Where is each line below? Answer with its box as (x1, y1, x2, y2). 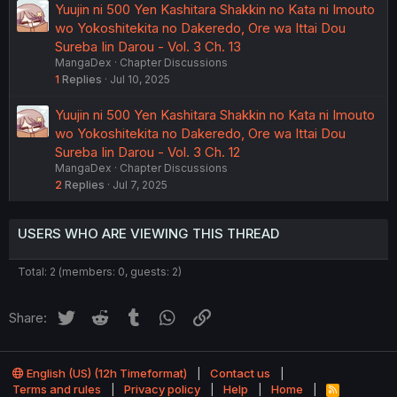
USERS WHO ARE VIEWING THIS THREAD (18, 225, 279, 243)
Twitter (76, 307, 120, 324)
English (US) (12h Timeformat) (24, 366, 187, 381)
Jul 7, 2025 (113, 178, 167, 192)
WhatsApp (178, 307, 243, 324)
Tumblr (144, 307, 187, 324)
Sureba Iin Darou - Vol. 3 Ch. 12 (55, 144, 240, 161)
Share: (9, 309, 47, 327)
